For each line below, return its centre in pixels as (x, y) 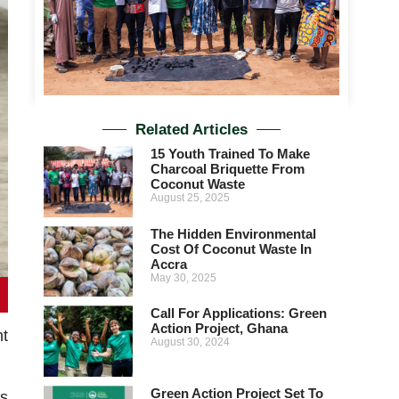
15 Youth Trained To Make (230, 154)
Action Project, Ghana (219, 329)
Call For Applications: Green (238, 313)
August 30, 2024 (190, 342)
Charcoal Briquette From (227, 169)
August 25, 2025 (190, 198)
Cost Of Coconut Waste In (231, 248)
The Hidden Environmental (233, 233)
